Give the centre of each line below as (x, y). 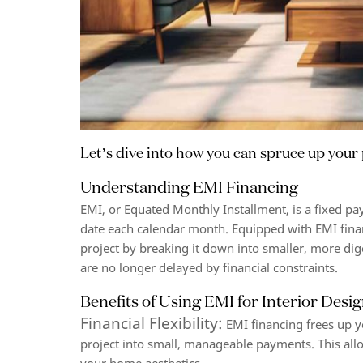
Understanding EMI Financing (190, 187)
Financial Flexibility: (152, 323)
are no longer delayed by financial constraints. (209, 267)
